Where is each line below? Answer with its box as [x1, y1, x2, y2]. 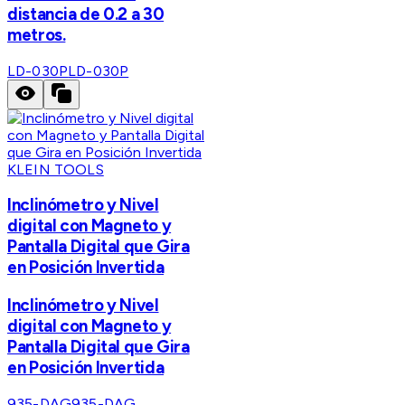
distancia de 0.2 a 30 [7, 3, 165, 24]
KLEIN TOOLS [7, 160, 104, 178]
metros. [7, 24, 66, 45]
